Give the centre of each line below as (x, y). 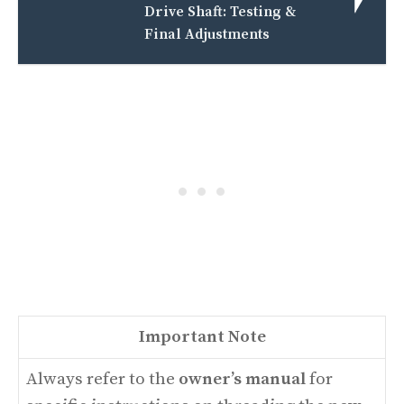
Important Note (202, 337)
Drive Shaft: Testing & (220, 12)
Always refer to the (102, 379)
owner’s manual (242, 379)
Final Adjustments (207, 34)
